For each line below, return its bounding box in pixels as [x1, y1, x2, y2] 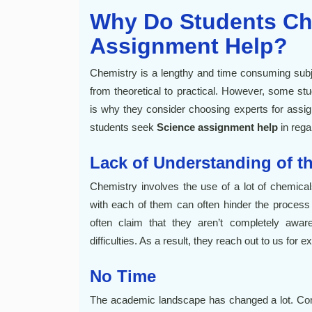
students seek [90, 121, 157, 133]
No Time [90, 267, 156, 286]
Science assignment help [157, 121, 278, 133]
